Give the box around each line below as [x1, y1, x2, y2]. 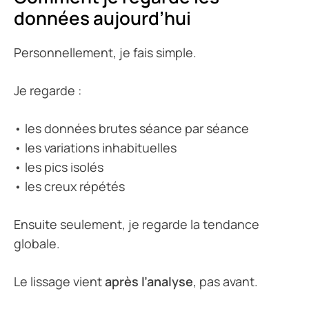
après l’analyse [105, 273, 193, 290]
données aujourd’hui [14, 6, 191, 31]
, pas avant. [193, 273, 258, 290]
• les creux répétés [14, 178, 125, 195]
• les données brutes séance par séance [14, 120, 249, 137]
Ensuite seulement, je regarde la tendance [14, 216, 259, 233]
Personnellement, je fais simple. [14, 44, 197, 61]
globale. [14, 235, 60, 252]
